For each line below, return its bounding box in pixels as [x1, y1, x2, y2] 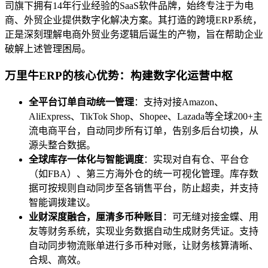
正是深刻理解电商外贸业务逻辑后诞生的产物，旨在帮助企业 [5, 29, 263, 40]
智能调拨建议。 [29, 197, 96, 208]
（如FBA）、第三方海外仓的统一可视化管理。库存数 [29, 168, 258, 179]
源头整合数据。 [29, 139, 96, 150]
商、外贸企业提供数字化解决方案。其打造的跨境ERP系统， [5, 15, 262, 26]
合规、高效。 [29, 254, 86, 265]
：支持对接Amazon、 [134, 96, 224, 107]
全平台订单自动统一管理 [29, 96, 134, 107]
